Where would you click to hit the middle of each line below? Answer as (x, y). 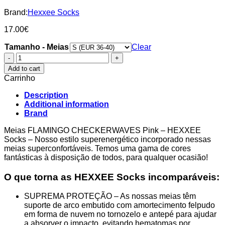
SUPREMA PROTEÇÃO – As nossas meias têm (110, 196)
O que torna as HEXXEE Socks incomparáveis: (112, 177)
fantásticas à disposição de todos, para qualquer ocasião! (106, 157)
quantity (30, 120)
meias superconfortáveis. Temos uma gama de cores (97, 148)
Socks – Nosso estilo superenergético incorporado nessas (107, 139)
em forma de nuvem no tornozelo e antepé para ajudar (120, 214)
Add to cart (24, 68)
